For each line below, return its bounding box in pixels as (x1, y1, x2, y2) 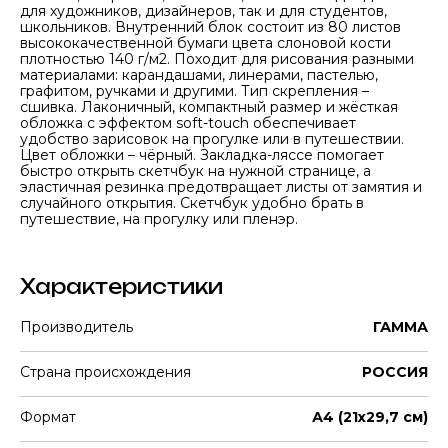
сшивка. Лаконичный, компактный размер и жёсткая (20, 98, 398, 116)
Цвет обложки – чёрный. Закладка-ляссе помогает (20, 146, 384, 164)
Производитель (20, 318, 133, 336)
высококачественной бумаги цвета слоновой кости (20, 34, 391, 52)
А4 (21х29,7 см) (312, 408, 428, 426)
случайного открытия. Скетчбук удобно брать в (20, 194, 364, 212)
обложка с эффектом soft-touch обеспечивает (20, 114, 356, 132)
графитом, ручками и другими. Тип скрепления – (20, 82, 369, 100)
